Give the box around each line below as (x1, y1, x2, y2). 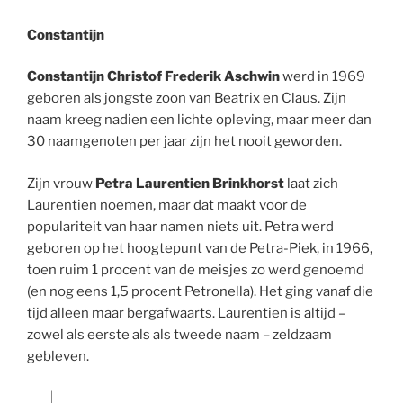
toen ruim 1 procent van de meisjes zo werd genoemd (27, 261, 364, 278)
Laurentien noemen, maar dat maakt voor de (27, 196, 307, 213)
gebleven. (27, 347, 89, 364)
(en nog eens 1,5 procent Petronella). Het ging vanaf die (27, 282, 373, 300)
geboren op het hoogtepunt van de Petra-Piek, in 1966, (27, 239, 372, 256)
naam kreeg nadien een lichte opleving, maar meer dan (27, 112, 372, 129)
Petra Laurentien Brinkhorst (95, 175, 284, 192)
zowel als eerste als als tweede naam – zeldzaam (27, 326, 332, 343)
